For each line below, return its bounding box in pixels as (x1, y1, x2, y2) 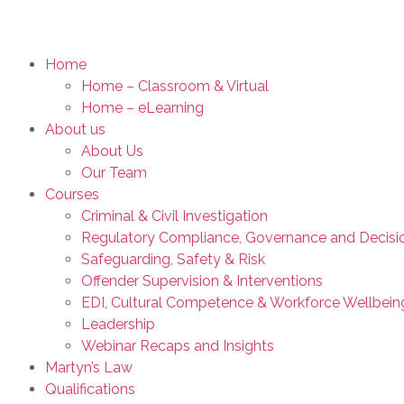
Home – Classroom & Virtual (81, 78, 269, 95)
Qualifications (45, 381, 135, 398)
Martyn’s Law (45, 359, 133, 376)
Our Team (81, 164, 147, 181)
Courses (45, 186, 99, 203)
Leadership (81, 316, 155, 333)
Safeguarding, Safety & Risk (81, 251, 265, 268)
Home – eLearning (81, 99, 204, 116)
